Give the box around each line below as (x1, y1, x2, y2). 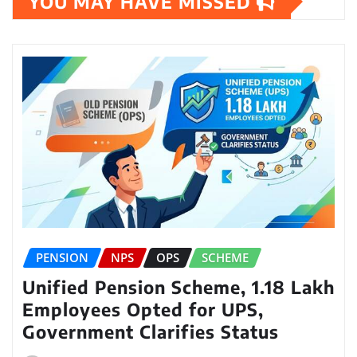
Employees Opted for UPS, (22, 297, 264, 320)
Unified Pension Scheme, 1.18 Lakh (22, 275, 335, 298)
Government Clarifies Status (22, 320, 279, 343)
